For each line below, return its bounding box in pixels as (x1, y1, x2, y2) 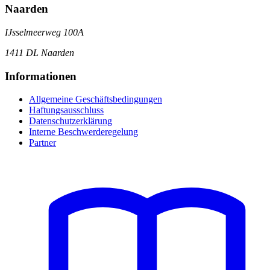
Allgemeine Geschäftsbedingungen (29, 94, 162, 105)
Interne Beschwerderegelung (29, 127, 138, 137)
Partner (29, 137, 56, 148)
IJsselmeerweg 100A (5, 27, 84, 37)
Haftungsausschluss (29, 105, 104, 116)
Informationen (5, 69, 77, 83)
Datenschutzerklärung (29, 116, 112, 127)
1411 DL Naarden (5, 47, 74, 58)
